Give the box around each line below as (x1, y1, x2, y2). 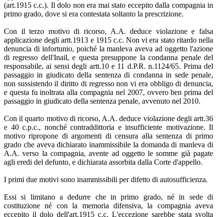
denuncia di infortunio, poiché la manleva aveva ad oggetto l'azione (4, 44, 213, 53)
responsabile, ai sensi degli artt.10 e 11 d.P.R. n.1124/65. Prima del (4, 62, 213, 70)
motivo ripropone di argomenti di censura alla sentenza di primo (4, 131, 213, 140)
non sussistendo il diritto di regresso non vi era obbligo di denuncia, (4, 79, 213, 88)
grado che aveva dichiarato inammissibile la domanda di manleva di (4, 140, 213, 149)
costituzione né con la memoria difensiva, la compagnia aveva (4, 201, 213, 210)
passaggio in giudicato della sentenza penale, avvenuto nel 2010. (4, 96, 201, 105)
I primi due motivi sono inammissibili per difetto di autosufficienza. (4, 175, 208, 184)
